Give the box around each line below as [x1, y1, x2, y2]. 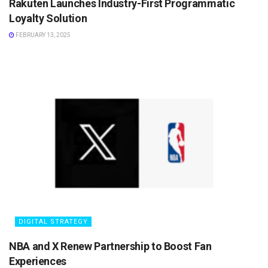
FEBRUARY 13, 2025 [14, 31, 71, 38]
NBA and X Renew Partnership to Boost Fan [9, 239, 212, 252]
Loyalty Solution [9, 11, 87, 25]
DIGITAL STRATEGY [19, 217, 88, 226]
